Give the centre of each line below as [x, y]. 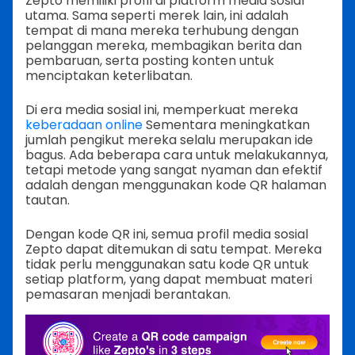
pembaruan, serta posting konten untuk [150, 61]
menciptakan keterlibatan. [109, 76]
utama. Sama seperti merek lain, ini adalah [157, 16]
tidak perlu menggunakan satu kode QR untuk [167, 265]
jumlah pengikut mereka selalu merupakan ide [169, 140]
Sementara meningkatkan [226, 125]
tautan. [48, 200]
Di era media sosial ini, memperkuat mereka [162, 110]
